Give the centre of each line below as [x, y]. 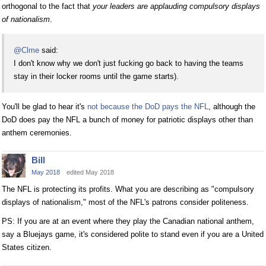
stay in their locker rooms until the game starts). [96, 76]
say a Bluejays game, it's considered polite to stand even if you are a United [133, 235]
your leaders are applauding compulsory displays [176, 6]
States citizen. [27, 248]
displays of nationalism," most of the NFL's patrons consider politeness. [125, 202]
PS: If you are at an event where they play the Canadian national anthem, [128, 221]
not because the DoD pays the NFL [148, 107]
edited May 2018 [90, 172]
